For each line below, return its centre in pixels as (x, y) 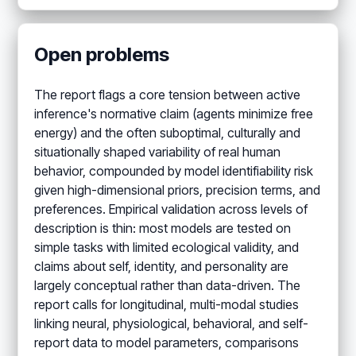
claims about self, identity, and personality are (162, 266)
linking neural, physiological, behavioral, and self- (172, 323)
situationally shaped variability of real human (158, 151)
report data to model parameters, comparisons (167, 342)
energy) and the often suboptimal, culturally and (168, 132)
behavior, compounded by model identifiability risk (174, 170)
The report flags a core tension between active (168, 94)
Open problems (102, 54)
